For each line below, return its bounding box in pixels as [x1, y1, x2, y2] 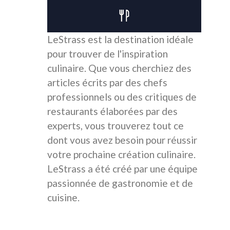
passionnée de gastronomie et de [47, 177, 193, 189]
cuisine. [47, 191, 80, 204]
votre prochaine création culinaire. [47, 148, 196, 161]
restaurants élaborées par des [47, 105, 178, 118]
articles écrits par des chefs [47, 76, 167, 89]
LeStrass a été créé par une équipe [47, 163, 198, 175]
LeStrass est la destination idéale [47, 33, 194, 46]
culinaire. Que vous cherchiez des [47, 62, 191, 74]
